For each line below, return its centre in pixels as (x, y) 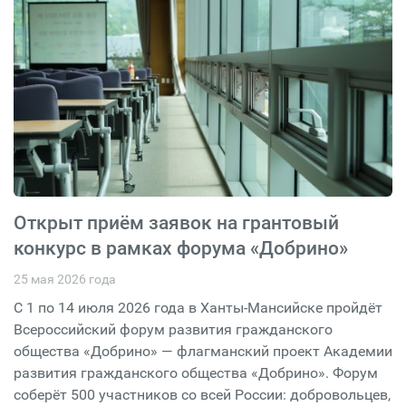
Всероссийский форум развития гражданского (173, 329)
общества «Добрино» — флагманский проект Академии (203, 351)
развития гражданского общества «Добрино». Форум (196, 372)
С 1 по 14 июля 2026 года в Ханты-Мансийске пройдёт (198, 307)
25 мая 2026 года (65, 279)
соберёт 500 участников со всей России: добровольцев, (202, 394)
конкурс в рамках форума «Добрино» (181, 248)
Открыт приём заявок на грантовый (176, 222)
